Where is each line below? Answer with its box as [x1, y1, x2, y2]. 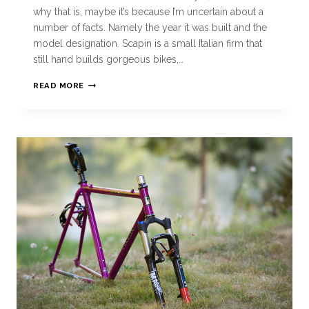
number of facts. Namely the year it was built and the [33, 22, 267, 34]
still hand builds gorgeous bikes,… [33, 54, 183, 66]
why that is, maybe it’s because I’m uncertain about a [33, 6, 263, 18]
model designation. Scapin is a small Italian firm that [33, 38, 262, 50]
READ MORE [33, 81, 85, 91]
